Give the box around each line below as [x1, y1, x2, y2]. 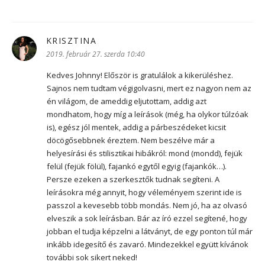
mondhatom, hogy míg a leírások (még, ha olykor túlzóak [47, 108, 248, 119]
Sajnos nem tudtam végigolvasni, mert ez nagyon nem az [47, 82, 251, 93]
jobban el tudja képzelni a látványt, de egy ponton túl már [47, 225, 253, 237]
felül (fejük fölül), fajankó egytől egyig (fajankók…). [47, 160, 227, 172]
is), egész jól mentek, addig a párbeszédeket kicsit [47, 121, 226, 132]
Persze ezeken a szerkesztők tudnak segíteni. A [47, 173, 219, 185]
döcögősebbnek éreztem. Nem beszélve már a [47, 134, 215, 146]
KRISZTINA [46, 34, 97, 46]
